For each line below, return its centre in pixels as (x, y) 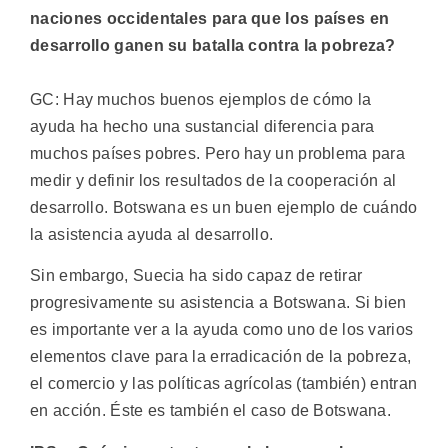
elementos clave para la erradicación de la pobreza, (221, 357)
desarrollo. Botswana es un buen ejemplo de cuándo (224, 207)
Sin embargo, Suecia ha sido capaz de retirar (196, 276)
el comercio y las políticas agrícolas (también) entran (224, 384)
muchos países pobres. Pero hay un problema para (218, 153)
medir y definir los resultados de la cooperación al (213, 180)
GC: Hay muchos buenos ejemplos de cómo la (201, 99)
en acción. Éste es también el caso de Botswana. (211, 411)
